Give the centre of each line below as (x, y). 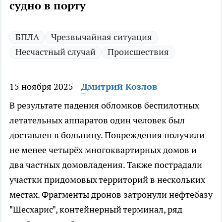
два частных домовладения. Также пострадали (106, 165)
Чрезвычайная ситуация (102, 37)
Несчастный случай (55, 52)
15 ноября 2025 (41, 87)
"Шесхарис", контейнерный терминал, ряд (96, 210)
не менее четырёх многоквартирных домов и (103, 150)
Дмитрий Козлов (119, 87)
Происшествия (138, 52)
